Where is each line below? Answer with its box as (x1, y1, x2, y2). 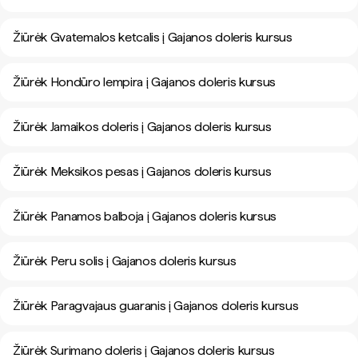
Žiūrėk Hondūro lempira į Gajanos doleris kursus (13, 74, 276, 89)
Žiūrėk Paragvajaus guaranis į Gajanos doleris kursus (13, 298, 299, 313)
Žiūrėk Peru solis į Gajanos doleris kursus (13, 253, 237, 268)
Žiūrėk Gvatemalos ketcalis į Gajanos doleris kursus (13, 30, 292, 45)
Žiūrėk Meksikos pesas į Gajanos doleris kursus (13, 164, 272, 179)
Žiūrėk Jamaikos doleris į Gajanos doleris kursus (13, 119, 272, 134)
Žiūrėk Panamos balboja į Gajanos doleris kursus (13, 209, 276, 224)
